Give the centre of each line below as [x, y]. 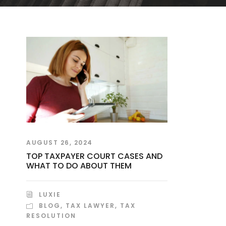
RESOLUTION [51, 215]
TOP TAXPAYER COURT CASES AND [94, 156]
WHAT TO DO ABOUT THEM [79, 165]
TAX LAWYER [90, 205]
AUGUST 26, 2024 [60, 142]
